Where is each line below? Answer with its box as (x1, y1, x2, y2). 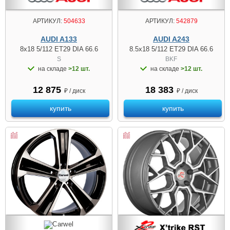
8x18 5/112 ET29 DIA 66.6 (20, 45, 98, 53)
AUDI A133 (41, 35, 77, 43)
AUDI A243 (153, 35, 189, 43)
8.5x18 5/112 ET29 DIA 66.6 (129, 45, 213, 53)
